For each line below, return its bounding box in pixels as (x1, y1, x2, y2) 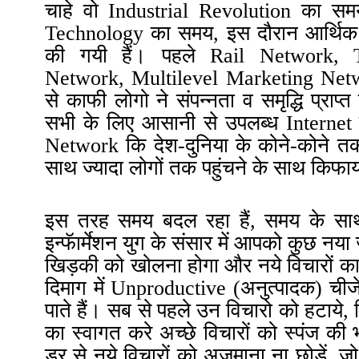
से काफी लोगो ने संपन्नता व (45, 89, 261, 113)
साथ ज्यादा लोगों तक (45, 156, 202, 180)
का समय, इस (151, 22, 257, 46)
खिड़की (45, 254, 99, 278)
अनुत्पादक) (240, 276, 323, 301)
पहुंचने (202, 156, 247, 180)
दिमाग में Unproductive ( (45, 276, 241, 301)
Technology (45, 22, 151, 46)
